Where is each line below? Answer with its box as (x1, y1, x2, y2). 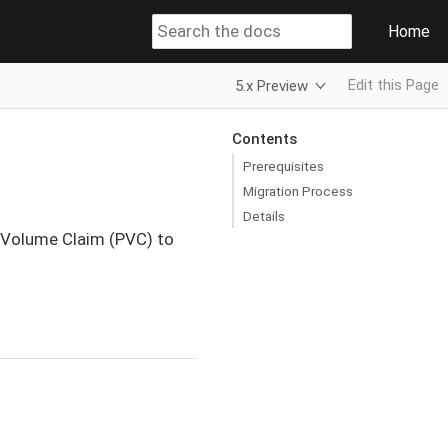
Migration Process (243, 182, 353, 199)
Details (243, 207, 285, 224)
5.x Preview (235, 76, 309, 95)
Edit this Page (348, 76, 439, 94)
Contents (231, 129, 297, 148)
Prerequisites (243, 157, 324, 174)
